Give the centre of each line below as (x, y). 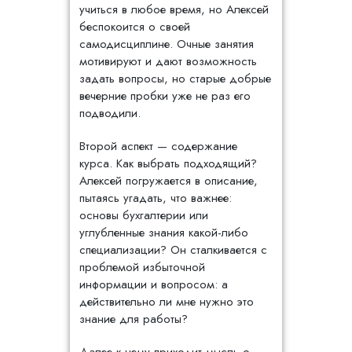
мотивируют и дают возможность (168, 61)
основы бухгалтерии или (144, 215)
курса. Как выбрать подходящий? (168, 163)
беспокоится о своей (135, 27)
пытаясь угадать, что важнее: (156, 198)
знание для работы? (134, 319)
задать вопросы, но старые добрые (175, 79)
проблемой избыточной (142, 267)
